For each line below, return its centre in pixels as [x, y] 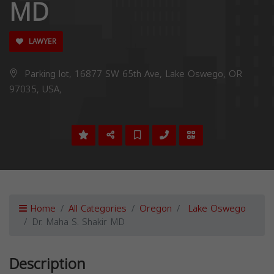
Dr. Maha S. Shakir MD [78, 222]
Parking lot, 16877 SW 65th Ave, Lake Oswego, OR [132, 74]
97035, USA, [35, 89]
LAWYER [41, 42]
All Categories [98, 209]
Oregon [156, 209]
